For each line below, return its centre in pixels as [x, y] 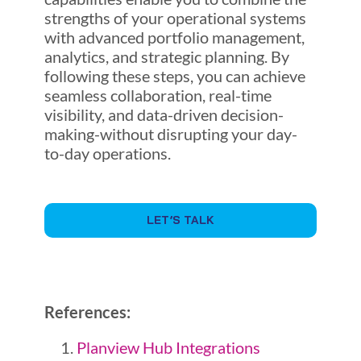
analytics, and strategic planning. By [166, 56]
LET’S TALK [180, 220]
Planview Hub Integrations [168, 347]
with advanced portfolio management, [174, 37]
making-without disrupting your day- [170, 133]
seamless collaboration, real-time [158, 95]
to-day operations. [107, 153]
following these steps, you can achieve [174, 75]
